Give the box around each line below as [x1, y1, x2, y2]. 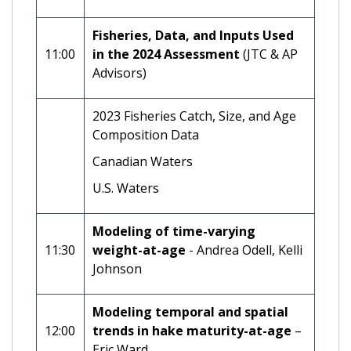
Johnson [92, 259, 142, 277]
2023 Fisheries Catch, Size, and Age [92, 107, 296, 125]
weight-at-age [92, 241, 186, 259]
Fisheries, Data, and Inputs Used [92, 26, 294, 44]
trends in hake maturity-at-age [92, 321, 291, 339]
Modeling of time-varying [92, 222, 255, 240]
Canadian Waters [92, 152, 193, 170]
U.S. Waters [92, 179, 159, 197]
